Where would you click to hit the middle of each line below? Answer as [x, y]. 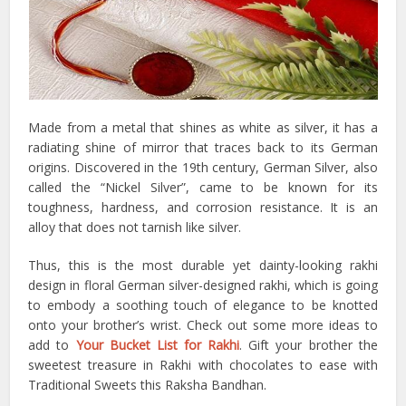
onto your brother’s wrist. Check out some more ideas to [203, 325]
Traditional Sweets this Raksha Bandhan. [148, 385]
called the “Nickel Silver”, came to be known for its [203, 188]
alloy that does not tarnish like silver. [135, 227]
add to [52, 345]
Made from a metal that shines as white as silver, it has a [203, 128]
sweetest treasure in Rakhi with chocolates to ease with [203, 365]
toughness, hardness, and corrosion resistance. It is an [203, 208]
